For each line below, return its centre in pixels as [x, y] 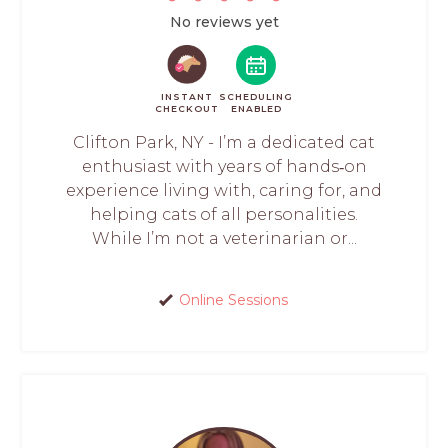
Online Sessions [233, 299]
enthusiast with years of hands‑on [224, 166]
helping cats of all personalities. [224, 214]
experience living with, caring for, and [224, 190]
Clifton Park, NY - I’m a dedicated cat [224, 142]
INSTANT [187, 96]
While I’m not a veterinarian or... [224, 238]
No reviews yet [224, 21]
